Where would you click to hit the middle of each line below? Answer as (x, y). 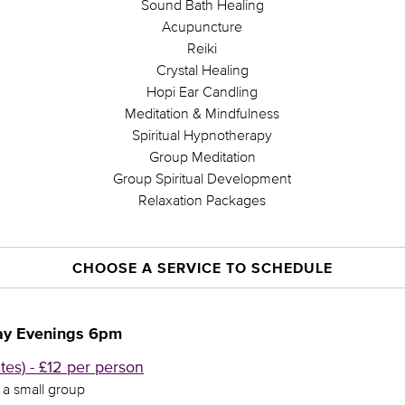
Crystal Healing (202, 70)
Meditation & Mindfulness (202, 113)
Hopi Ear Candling (202, 91)
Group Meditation (202, 156)
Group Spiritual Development (202, 178)
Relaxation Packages (202, 200)
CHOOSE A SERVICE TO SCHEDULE (202, 268)
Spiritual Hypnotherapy (202, 135)
